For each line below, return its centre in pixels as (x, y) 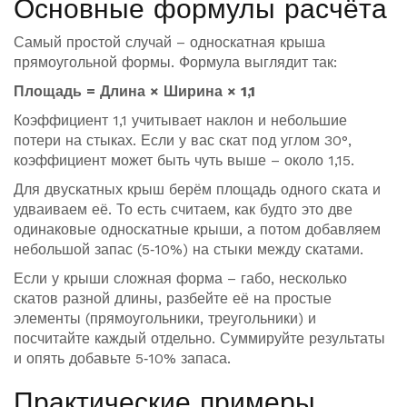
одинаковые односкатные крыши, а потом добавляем (197, 229)
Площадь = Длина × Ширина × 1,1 (134, 91)
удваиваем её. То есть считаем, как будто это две (183, 209)
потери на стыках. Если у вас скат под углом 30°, (183, 140)
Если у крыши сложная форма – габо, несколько (180, 278)
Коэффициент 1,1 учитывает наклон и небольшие (180, 120)
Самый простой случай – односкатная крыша (169, 42)
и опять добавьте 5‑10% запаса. (122, 358)
